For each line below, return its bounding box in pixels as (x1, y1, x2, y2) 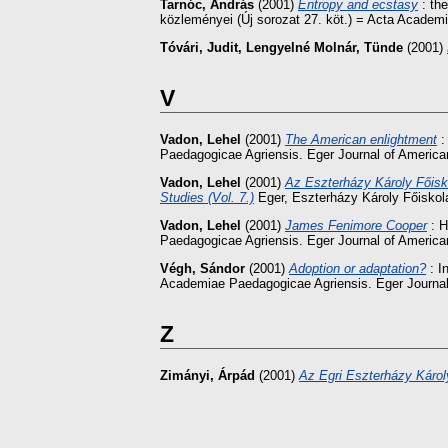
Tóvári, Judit (160, 40, 238, 56)
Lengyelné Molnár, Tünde (246, 40, 403, 56)
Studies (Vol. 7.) (160, 190, 254, 206)
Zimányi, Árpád (160, 367, 255, 383)
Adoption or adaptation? (289, 260, 426, 276)
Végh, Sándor (160, 260, 245, 276)
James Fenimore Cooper (285, 217, 427, 233)
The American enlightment (285, 132, 437, 148)
